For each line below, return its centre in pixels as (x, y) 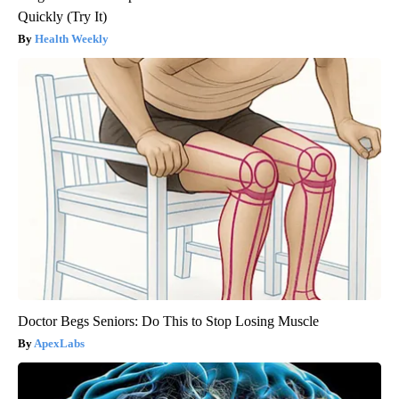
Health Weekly (72, 38)
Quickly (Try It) (62, 16)
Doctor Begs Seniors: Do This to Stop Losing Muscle (168, 321)
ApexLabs (59, 343)
